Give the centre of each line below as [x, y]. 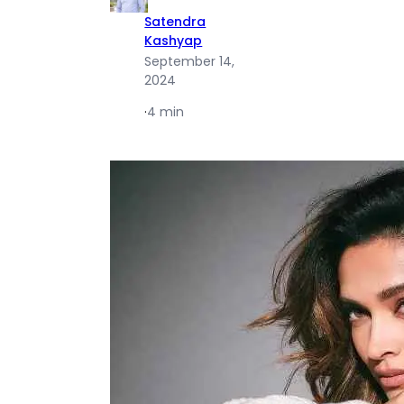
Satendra [175, 22]
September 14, [190, 61]
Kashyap [174, 41]
